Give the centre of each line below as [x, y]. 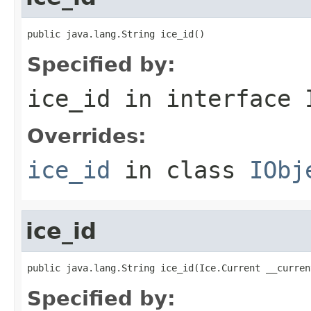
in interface [208, 98]
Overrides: [87, 136]
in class [180, 170]
